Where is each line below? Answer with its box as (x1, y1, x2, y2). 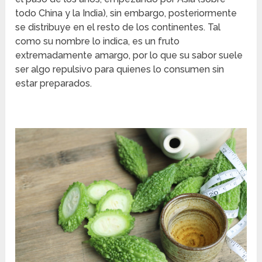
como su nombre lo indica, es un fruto (15, 36, 180, 47)
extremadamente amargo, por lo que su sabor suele (15, 50, 243, 61)
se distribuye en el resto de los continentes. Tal (15, 22, 221, 33)
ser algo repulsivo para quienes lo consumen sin (15, 64, 225, 75)
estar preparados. (15, 78, 92, 89)
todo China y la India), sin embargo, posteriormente (15, 8, 237, 19)
